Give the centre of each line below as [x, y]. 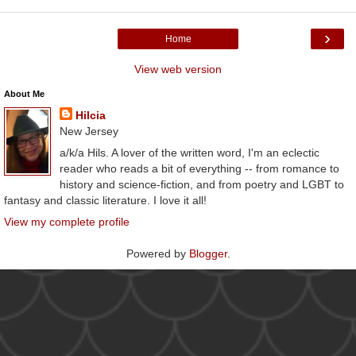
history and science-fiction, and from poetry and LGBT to [201, 185]
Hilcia [90, 115]
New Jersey [89, 131]
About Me [24, 93]
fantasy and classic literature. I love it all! [105, 201]
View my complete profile [67, 222]
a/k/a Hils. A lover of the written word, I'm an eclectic [189, 153]
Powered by [157, 254]
